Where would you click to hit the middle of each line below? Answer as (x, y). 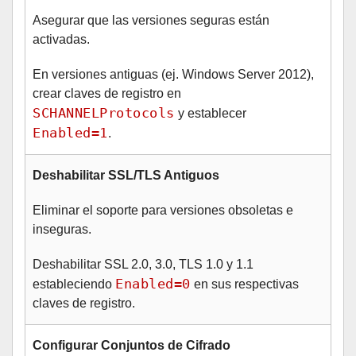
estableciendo (74, 284)
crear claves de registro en (107, 93)
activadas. (61, 39)
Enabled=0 (153, 284)
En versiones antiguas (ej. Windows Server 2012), (173, 74)
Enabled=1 (70, 133)
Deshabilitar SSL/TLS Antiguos (126, 175)
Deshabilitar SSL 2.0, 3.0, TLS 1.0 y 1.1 (143, 264)
